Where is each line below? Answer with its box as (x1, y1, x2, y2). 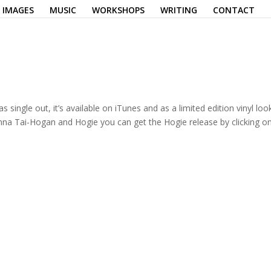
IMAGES (2, 4, 34, 16)
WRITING (160, 4, 197, 16)
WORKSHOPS (92, 4, 145, 16)
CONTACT (213, 4, 255, 16)
